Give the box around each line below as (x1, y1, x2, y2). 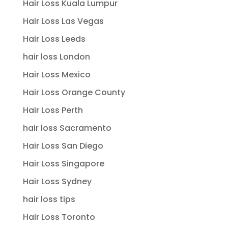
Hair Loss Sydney (22, 176, 92, 187)
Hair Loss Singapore (22, 158, 104, 169)
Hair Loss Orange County (22, 87, 125, 98)
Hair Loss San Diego (22, 140, 103, 152)
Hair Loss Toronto (22, 211, 95, 223)
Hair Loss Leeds (22, 33, 85, 45)
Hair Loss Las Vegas (22, 15, 104, 27)
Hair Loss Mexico (22, 69, 91, 80)
